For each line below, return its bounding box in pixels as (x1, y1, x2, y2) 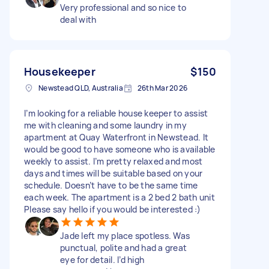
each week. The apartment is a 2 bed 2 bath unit (24, 191, 215, 203)
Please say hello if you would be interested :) (24, 203, 201, 215)
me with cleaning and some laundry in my (24, 119, 187, 131)
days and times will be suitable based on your (24, 167, 203, 179)
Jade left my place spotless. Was (60, 229, 190, 241)
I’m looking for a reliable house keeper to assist (24, 107, 208, 119)
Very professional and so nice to (60, 1, 186, 13)
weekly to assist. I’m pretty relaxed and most (24, 155, 203, 167)
